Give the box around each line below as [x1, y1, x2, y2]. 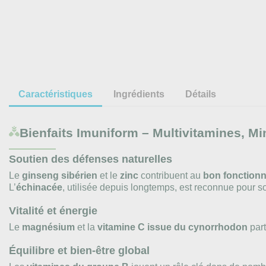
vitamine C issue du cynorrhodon [97, 221, 248, 232]
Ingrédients [113, 88, 165, 99]
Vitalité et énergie [9, 204, 97, 217]
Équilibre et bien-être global [9, 244, 150, 256]
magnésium [22, 221, 75, 232]
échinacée [16, 182, 62, 192]
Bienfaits [20, 125, 73, 140]
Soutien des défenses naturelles [9, 153, 172, 165]
